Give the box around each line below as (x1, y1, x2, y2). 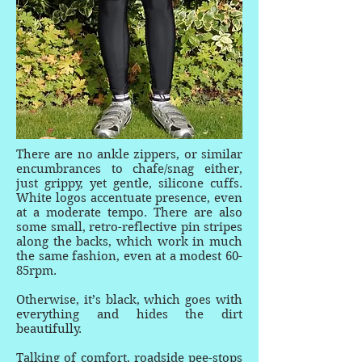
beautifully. (16, 322, 85, 336)
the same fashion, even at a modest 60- (16, 249, 242, 263)
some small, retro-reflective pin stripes (16, 220, 242, 234)
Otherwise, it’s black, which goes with (16, 293, 242, 307)
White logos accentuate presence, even (16, 191, 242, 205)
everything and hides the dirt (16, 307, 242, 322)
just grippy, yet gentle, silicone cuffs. (16, 176, 242, 191)
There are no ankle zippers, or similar (16, 147, 242, 162)
